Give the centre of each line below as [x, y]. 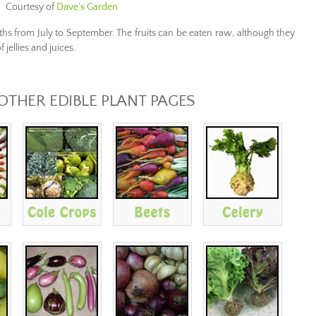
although [255, 33]
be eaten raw [204, 33]
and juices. [53, 48]
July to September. [75, 33]
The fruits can [145, 33]
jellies [18, 48]
